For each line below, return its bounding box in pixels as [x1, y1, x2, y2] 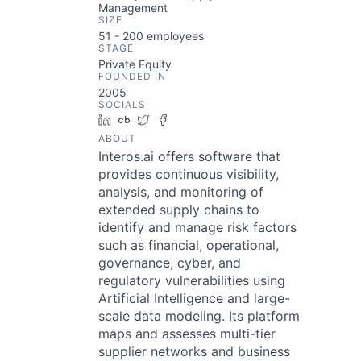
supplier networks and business [98, 343, 290, 359]
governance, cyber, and [98, 255, 241, 271]
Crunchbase [136, 113, 200, 127]
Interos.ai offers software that [98, 148, 280, 164]
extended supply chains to [98, 201, 259, 218]
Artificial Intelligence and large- [98, 290, 290, 306]
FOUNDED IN [98, 70, 166, 82]
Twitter [156, 113, 192, 127]
